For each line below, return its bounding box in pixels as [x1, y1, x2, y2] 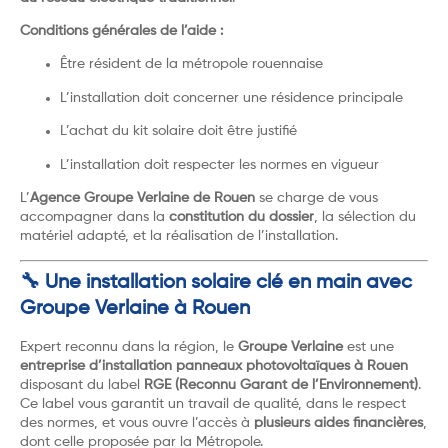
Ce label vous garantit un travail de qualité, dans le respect [20, 397, 406, 412]
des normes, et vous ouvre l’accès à [20, 416, 254, 431]
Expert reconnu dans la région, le [20, 340, 238, 355]
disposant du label [20, 378, 144, 393]
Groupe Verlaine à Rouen [20, 299, 250, 320]
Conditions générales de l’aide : [20, 23, 223, 38]
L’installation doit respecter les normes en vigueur [60, 157, 379, 172]
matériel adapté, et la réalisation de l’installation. [20, 228, 338, 243]
